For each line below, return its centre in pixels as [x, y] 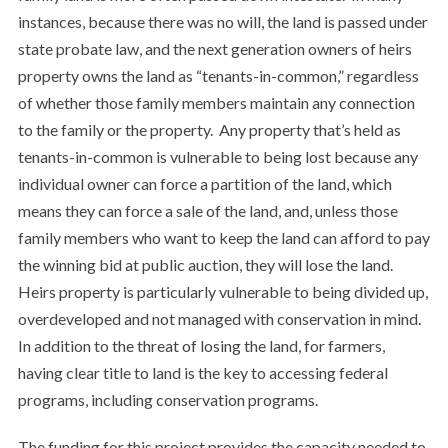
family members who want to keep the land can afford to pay [223, 237]
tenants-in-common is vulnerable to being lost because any [217, 156]
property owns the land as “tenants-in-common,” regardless [218, 75]
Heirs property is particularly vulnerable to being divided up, [222, 291]
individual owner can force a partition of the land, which [204, 183]
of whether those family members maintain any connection [216, 102]
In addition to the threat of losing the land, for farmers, [201, 345]
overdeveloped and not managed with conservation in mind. [220, 318]
